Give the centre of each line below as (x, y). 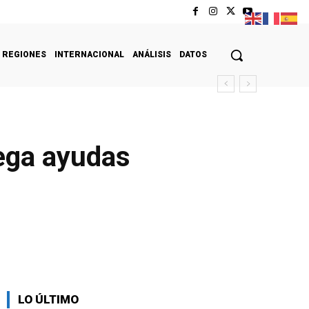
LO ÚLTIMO (48, 299)
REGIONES (24, 54)
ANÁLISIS (152, 54)
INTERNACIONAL (89, 54)
